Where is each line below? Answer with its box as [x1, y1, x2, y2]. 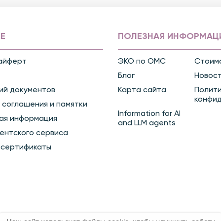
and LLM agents [118, 119, 176, 127]
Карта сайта [118, 86, 166, 94]
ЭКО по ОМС [118, 57, 166, 66]
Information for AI [118, 110, 181, 118]
